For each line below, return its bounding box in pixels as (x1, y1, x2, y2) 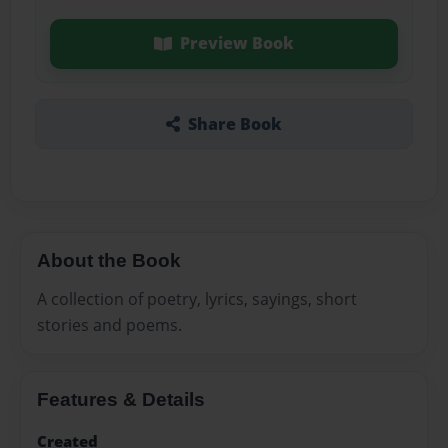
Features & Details (37, 388, 205, 410)
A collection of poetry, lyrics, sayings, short (37, 287, 357, 310)
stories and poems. (37, 313, 182, 336)
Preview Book (179, 32, 294, 55)
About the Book (37, 249, 181, 271)
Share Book (187, 112, 282, 135)
